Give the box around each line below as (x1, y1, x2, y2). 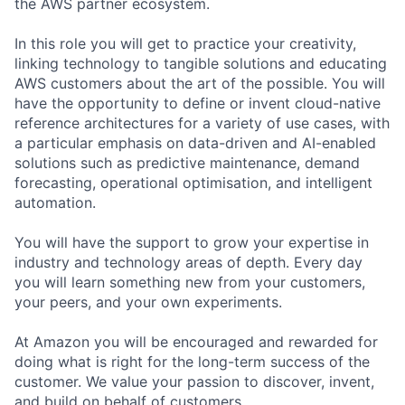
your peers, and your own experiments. (14, 292, 282, 311)
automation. (14, 193, 96, 212)
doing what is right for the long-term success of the (14, 352, 370, 371)
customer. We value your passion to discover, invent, (14, 372, 374, 391)
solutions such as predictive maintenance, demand (14, 153, 360, 172)
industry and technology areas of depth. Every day (14, 252, 363, 271)
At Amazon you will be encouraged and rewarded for (14, 332, 378, 351)
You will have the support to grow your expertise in (14, 232, 369, 251)
